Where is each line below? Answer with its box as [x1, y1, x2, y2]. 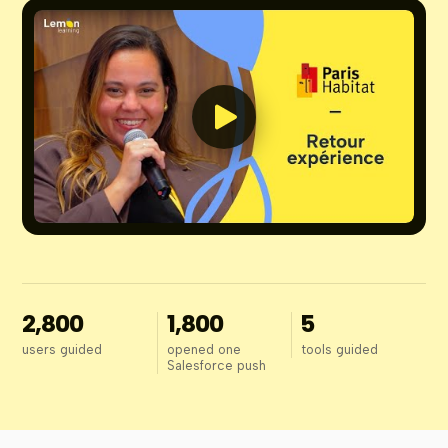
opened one [166, 342, 241, 358]
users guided [22, 342, 103, 358]
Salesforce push [166, 358, 266, 374]
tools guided [301, 342, 379, 358]
